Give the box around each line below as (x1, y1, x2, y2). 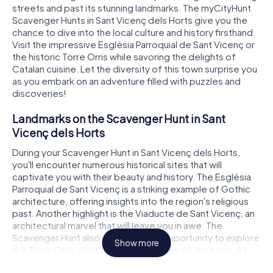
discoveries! (12, 87, 66, 99)
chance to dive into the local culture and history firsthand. (12, 26, 255, 38)
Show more (114, 238, 159, 249)
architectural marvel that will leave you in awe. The (12, 219, 222, 231)
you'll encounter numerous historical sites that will (12, 158, 222, 170)
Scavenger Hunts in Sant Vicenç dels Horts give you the (12, 14, 247, 26)
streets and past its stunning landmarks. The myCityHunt (12, 2, 251, 14)
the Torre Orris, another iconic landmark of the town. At (12, 243, 246, 255)
